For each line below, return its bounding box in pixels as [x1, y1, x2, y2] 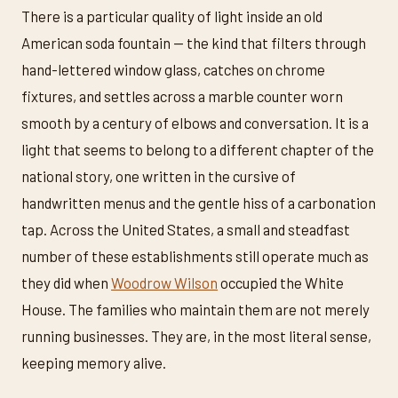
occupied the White [218, 274, 344, 292]
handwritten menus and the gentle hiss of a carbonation [21, 194, 376, 212]
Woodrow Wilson [111, 274, 218, 292]
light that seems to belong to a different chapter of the [21, 140, 374, 159]
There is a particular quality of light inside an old [21, 7, 322, 26]
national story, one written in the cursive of [21, 167, 296, 186]
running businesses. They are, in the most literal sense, [21, 327, 371, 346]
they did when [21, 274, 111, 292]
